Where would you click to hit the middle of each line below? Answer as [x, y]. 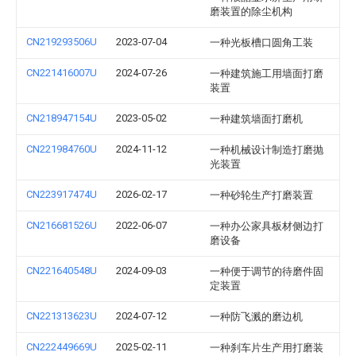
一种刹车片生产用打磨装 [267, 348]
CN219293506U [62, 42]
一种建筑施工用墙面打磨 [267, 74]
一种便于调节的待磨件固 [267, 271]
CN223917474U [62, 194]
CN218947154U [62, 118]
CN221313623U [62, 316]
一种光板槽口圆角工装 [261, 43]
